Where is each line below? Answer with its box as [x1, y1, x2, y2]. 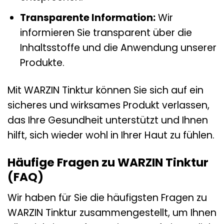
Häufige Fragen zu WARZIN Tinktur [7, 154, 208, 171]
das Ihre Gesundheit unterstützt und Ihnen [7, 113, 208, 127]
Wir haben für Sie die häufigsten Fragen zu [7, 190, 207, 204]
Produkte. [19, 56, 64, 70]
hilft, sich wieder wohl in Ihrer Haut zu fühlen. [7, 128, 214, 142]
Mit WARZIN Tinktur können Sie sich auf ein [7, 83, 203, 97]
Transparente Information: [19, 11, 155, 25]
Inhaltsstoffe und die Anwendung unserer [19, 41, 216, 55]
